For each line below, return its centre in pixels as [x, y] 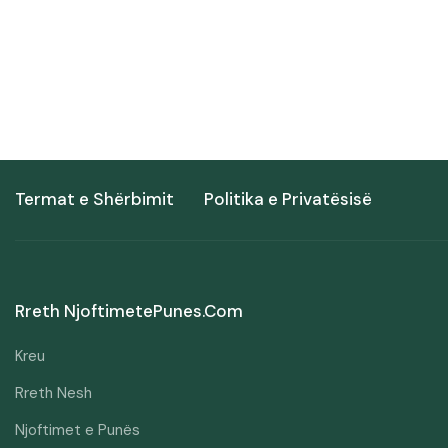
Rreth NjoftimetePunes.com [129, 310]
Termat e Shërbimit [94, 199]
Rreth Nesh [53, 392]
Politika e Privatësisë [288, 199]
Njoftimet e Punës [77, 429]
